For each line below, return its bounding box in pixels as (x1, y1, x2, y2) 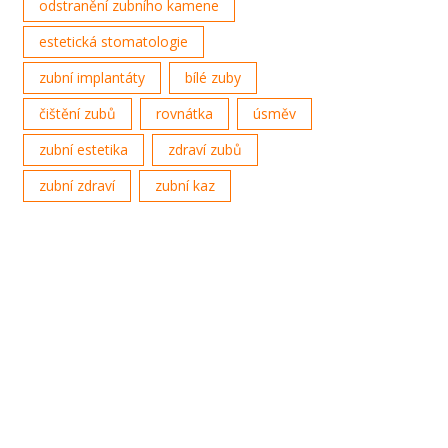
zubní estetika (39, 139, 129, 159)
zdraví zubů (168, 139, 243, 159)
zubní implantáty (39, 67, 146, 87)
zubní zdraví (39, 175, 116, 195)
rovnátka (156, 103, 214, 123)
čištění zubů (39, 103, 117, 123)
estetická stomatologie (39, 31, 189, 51)
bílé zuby (185, 67, 242, 87)
